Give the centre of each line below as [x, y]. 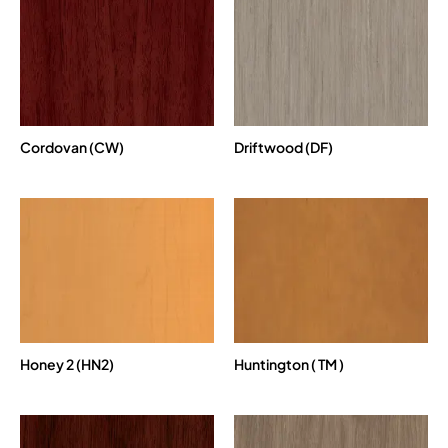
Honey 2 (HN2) [67, 364]
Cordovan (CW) [72, 146]
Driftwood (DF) [283, 146]
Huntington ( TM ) [289, 364]
